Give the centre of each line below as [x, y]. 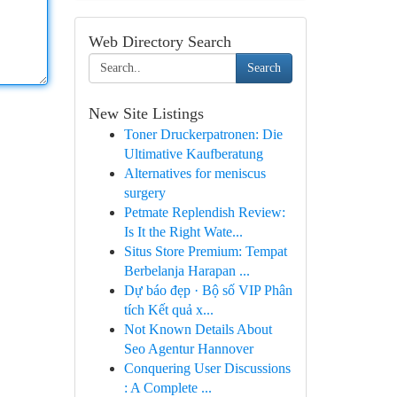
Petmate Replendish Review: [204, 212]
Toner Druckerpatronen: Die [203, 134]
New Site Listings [146, 113]
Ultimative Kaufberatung [193, 154]
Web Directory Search [160, 42]
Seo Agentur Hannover [188, 349]
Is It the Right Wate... [183, 232]
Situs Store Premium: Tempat [205, 251]
